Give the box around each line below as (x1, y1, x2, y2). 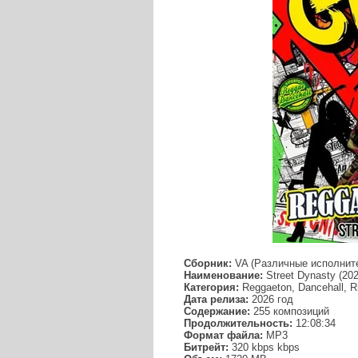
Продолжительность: (184, 317, 292, 330)
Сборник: (184, 257, 232, 270)
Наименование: (184, 269, 263, 282)
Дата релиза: (184, 293, 249, 306)
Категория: (184, 281, 239, 294)
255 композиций (250, 305, 329, 318)
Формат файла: (184, 329, 263, 342)
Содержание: (184, 305, 250, 318)
